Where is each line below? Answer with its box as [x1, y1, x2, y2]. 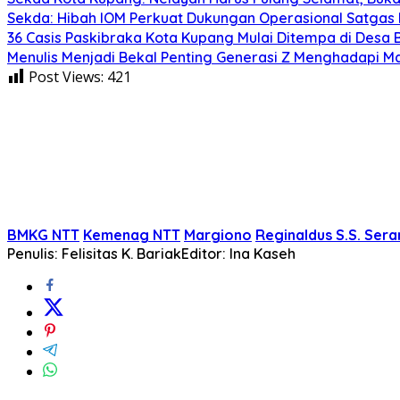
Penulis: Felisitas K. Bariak [7, 244, 181, 262]
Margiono [184, 225, 252, 244]
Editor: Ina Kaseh [181, 244, 296, 262]
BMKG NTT [7, 225, 79, 244]
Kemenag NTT [83, 225, 180, 244]
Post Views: [29, 66, 104, 87]
